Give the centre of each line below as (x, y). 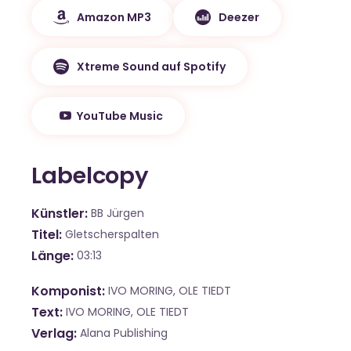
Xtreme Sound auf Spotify (152, 66)
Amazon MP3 (114, 17)
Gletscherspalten (112, 235)
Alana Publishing (123, 333)
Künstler (58, 214)
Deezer (239, 17)
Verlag (52, 334)
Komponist (67, 291)
